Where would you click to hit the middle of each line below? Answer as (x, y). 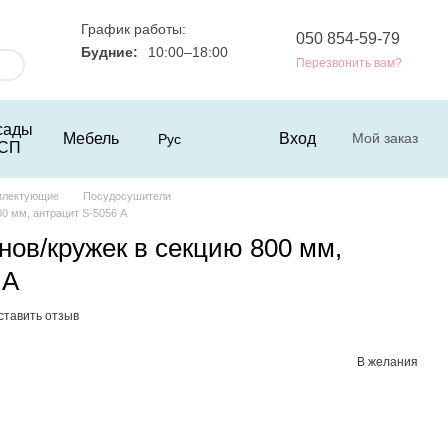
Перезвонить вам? (349, 62)
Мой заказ (385, 138)
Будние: (109, 51)
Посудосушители (127, 196)
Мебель (91, 138)
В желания (387, 361)
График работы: (133, 28)
